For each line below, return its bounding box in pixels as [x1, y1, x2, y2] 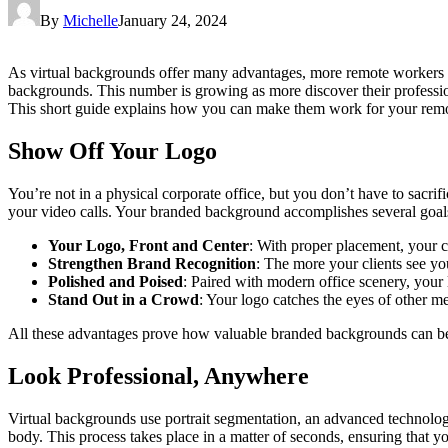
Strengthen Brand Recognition [48, 254, 256, 272]
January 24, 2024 [118, 11, 227, 29]
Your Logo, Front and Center [48, 236, 249, 254]
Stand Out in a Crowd [48, 290, 199, 308]
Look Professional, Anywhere [8, 362, 309, 389]
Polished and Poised [48, 272, 183, 290]
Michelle [63, 11, 118, 29]
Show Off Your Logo [8, 137, 217, 164]
